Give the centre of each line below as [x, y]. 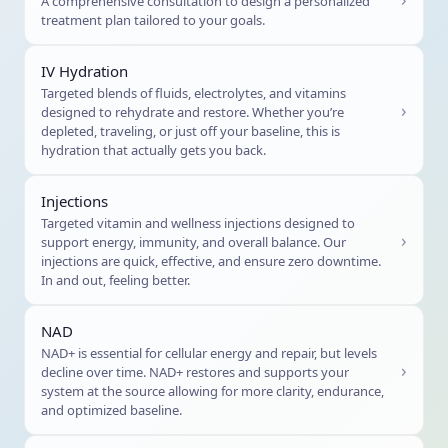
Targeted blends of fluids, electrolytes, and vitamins [193, 93]
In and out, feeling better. [115, 280]
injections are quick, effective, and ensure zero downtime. [211, 261]
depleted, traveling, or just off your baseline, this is [190, 131]
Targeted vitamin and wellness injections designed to [198, 223]
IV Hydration [84, 71]
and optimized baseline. [111, 410]
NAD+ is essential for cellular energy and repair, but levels [209, 353]
